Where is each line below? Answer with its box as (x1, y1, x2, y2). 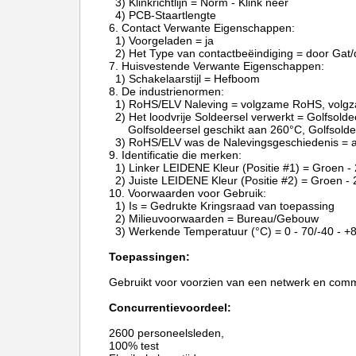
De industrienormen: (122, 85, 224, 98)
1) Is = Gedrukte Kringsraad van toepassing (109, 199, 335, 212)
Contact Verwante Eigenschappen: (122, 21, 295, 34)
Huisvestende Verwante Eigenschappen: (122, 60, 324, 72)
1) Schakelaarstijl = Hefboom (109, 72, 260, 85)
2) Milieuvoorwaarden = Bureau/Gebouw (109, 212, 319, 225)
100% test (109, 339, 159, 352)
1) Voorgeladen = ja (109, 34, 214, 47)
